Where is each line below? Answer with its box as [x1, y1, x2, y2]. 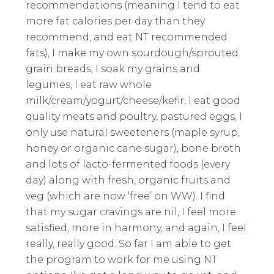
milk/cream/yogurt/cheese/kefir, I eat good [26, 94, 241, 106]
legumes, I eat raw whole [26, 78, 152, 91]
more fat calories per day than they [26, 15, 206, 27]
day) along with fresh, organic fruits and [26, 174, 231, 186]
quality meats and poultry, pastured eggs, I [26, 110, 243, 122]
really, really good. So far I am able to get [26, 237, 232, 250]
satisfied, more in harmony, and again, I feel [26, 221, 247, 234]
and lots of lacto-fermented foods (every [26, 158, 231, 170]
